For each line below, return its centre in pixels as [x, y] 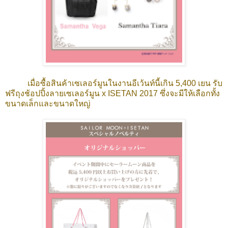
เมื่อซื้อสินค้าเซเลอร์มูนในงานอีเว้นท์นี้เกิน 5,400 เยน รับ [114, 83]
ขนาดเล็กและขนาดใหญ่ [48, 103]
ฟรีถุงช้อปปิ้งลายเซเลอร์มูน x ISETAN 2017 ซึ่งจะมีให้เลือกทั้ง [112, 93]
